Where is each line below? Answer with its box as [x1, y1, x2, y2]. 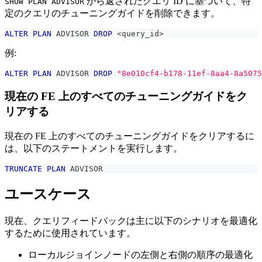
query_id [122, 29, 159, 39]
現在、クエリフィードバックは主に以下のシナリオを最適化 [5, 215, 257, 226]
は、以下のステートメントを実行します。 [5, 143, 182, 153]
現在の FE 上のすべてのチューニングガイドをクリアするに [5, 130, 254, 141]
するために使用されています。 [5, 227, 136, 238]
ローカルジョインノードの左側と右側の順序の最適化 [28, 249, 253, 260]
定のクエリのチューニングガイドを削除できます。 [5, 8, 220, 19]
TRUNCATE [5, 164, 42, 173]
